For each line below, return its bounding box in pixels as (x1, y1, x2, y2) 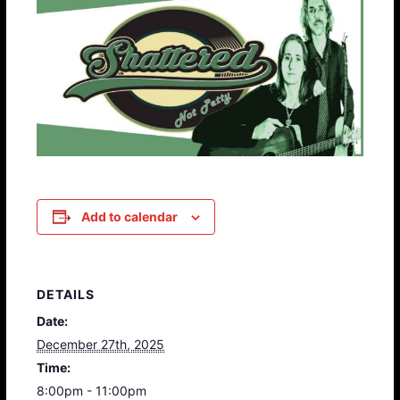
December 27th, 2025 (37, 336, 165, 352)
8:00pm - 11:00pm (37, 382, 147, 398)
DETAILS (37, 286, 96, 302)
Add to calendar (80, 208, 178, 224)
